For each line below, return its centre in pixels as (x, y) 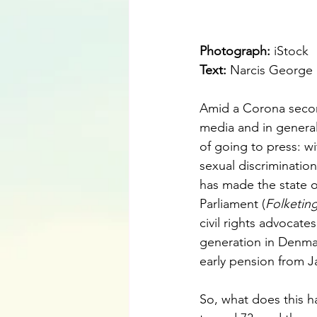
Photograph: (237, 51)
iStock (291, 51)
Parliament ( (232, 204)
